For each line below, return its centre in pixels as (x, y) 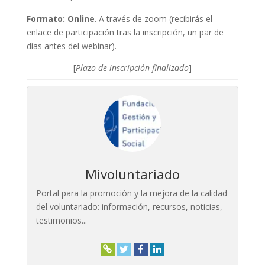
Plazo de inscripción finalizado (132, 67)
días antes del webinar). (71, 46)
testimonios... (61, 220)
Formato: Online (60, 18)
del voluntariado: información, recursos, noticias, (129, 206)
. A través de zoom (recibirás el (153, 18)
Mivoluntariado (132, 174)
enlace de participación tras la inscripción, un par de (125, 32)
